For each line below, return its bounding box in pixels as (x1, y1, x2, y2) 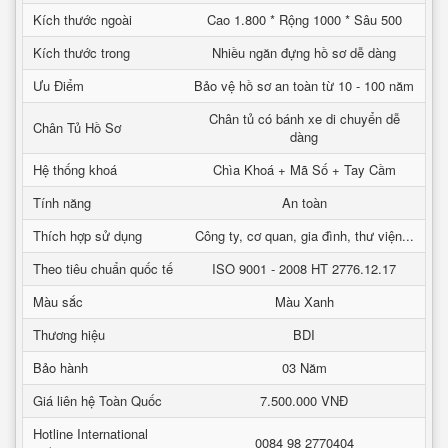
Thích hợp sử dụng (33, 226, 142, 245)
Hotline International (33, 424, 148, 443)
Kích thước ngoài (33, 10, 132, 29)
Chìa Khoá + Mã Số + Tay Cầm (212, 160, 396, 179)
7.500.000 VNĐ (260, 391, 348, 410)
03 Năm (281, 358, 327, 377)
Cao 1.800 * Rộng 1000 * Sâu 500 (206, 10, 402, 29)
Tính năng (33, 193, 91, 212)
